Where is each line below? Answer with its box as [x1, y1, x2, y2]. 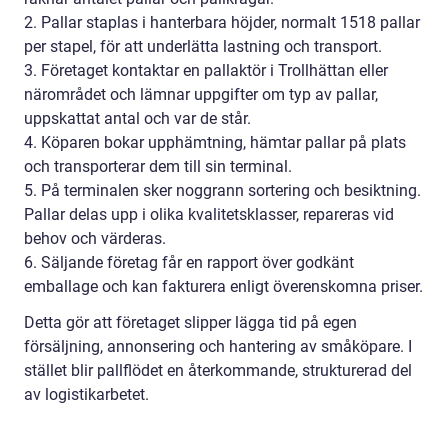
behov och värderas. [24, 229, 166, 248]
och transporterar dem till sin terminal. [24, 157, 292, 176]
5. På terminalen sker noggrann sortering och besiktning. [24, 181, 421, 200]
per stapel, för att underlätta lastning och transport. [24, 37, 382, 56]
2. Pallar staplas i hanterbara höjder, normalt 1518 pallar [24, 13, 420, 32]
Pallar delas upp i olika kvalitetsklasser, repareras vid [24, 205, 394, 224]
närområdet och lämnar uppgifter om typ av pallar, [24, 85, 378, 104]
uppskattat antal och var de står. [24, 109, 251, 128]
